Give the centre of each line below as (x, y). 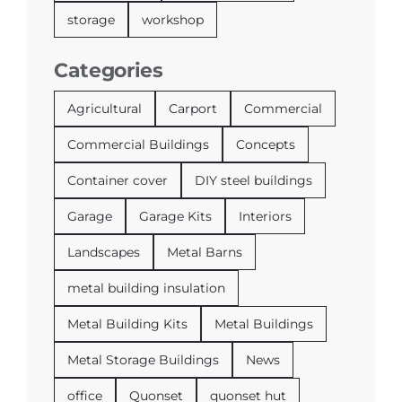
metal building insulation (146, 288)
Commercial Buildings (138, 145)
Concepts (266, 145)
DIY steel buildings (253, 181)
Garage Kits (175, 217)
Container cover (118, 181)
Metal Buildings (264, 324)
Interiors (265, 217)
